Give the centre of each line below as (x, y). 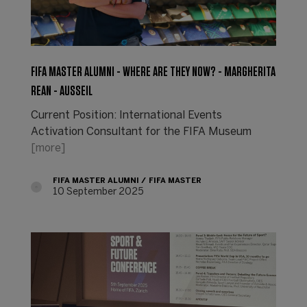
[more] (48, 148)
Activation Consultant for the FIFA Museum (141, 132)
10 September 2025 (98, 192)
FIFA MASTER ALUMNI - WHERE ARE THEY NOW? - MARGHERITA (153, 72)
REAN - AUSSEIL (61, 91)
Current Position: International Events (126, 115)
